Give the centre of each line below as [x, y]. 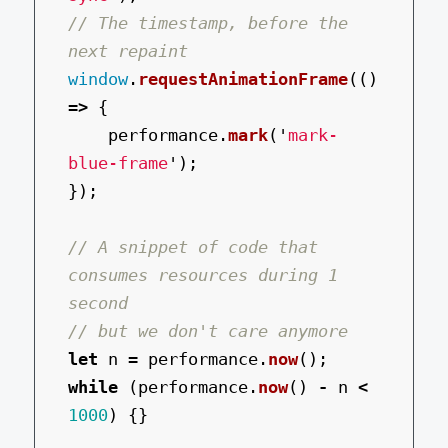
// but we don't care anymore [208, 330]
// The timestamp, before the [208, 22]
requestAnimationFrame [243, 78]
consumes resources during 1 [203, 274]
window [98, 78]
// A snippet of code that [193, 246]
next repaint [128, 50]
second [98, 302]
